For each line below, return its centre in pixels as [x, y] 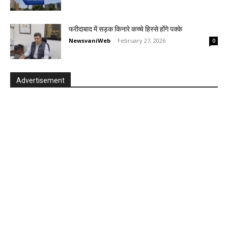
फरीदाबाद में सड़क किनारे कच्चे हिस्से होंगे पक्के [125, 29]
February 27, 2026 [141, 40]
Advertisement [40, 80]
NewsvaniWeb [90, 40]
